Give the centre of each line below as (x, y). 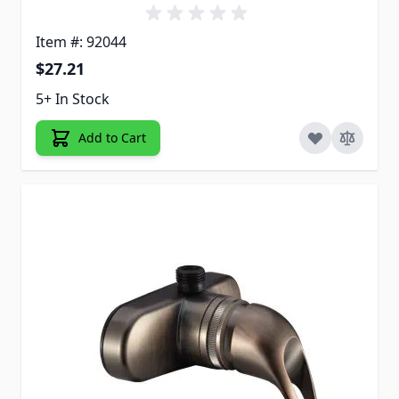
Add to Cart (112, 138)
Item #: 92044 (81, 42)
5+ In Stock (73, 99)
